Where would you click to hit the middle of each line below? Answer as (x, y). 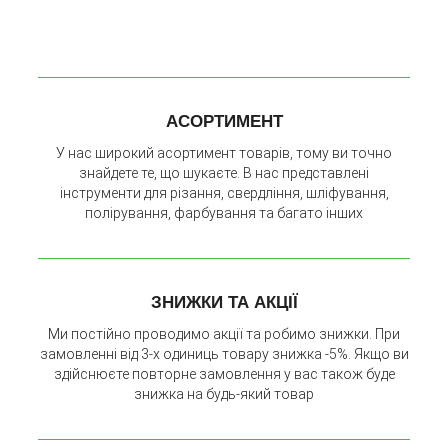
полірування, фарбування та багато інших (224, 213)
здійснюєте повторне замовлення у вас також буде (224, 373)
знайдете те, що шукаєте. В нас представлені (224, 173)
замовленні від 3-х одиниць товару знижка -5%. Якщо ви (224, 353)
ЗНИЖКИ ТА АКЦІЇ (224, 303)
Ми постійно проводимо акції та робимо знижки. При (224, 333)
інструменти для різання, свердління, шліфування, (224, 193)
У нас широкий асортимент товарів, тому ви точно (224, 153)
